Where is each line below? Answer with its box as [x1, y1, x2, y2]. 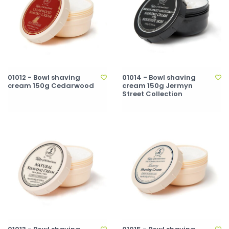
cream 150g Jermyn [122, 81, 193, 90]
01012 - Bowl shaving [8, 73, 80, 82]
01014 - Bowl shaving [122, 73, 196, 82]
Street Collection [122, 89, 182, 99]
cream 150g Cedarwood [8, 81, 94, 90]
